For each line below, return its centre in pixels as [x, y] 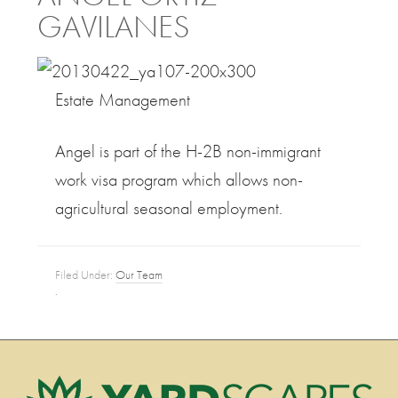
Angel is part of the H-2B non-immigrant [188, 151]
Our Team [139, 275]
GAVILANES [114, 27]
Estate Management [123, 99]
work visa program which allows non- [179, 179]
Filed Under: [86, 275]
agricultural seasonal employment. [169, 208]
